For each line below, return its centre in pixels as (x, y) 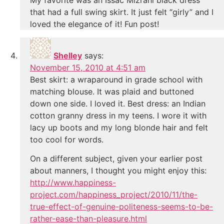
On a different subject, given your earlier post (116, 159)
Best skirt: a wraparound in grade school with (116, 79)
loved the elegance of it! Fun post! (94, 24)
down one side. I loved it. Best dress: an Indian (118, 103)
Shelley (68, 55)
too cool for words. (67, 139)
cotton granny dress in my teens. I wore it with (118, 115)
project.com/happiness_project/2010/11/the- (114, 195)
